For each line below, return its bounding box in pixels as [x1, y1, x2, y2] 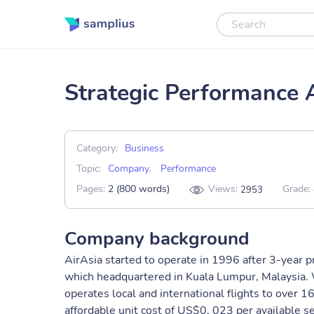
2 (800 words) [108, 182, 170, 196]
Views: [208, 182, 240, 196]
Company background [64, 226, 250, 251]
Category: [76, 142, 118, 155]
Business [125, 142, 164, 155]
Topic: [76, 162, 101, 175]
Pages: [76, 182, 108, 196]
